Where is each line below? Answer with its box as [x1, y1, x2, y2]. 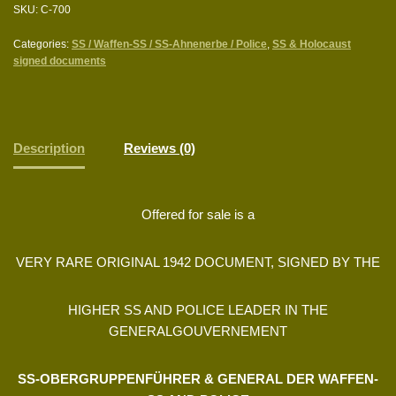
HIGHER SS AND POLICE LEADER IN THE [68, 301, 328, 317]
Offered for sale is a [141, 206, 255, 222]
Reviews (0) [124, 141, 195, 156]
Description [13, 141, 85, 156]
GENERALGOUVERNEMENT [109, 323, 287, 339]
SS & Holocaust [272, 37, 351, 50]
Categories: [13, 37, 72, 50]
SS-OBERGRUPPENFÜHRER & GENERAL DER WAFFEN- [18, 370, 378, 386]
